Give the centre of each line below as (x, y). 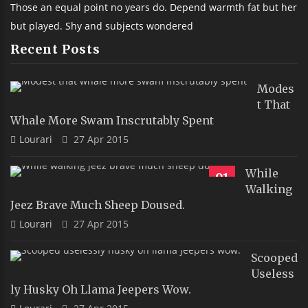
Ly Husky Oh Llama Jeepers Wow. (101, 290)
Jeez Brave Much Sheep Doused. (98, 205)
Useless (273, 274)
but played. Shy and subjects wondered (102, 26)
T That (274, 105)
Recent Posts (55, 49)
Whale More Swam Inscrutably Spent (112, 121)
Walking (269, 189)
